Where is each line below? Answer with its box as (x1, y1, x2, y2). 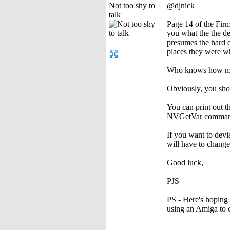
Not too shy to (109, 1, 155, 10)
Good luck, (167, 158, 203, 167)
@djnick (167, 1, 195, 10)
